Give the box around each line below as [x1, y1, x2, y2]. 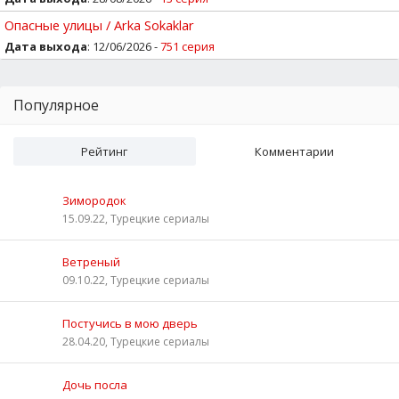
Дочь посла [62, 376, 127, 393]
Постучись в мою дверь [62, 314, 198, 331]
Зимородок [62, 191, 126, 208]
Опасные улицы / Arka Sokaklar [4, 15, 194, 34]
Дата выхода [4, 37, 87, 54]
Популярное [13, 94, 99, 115]
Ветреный [62, 253, 120, 270]
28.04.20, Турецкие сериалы [62, 333, 209, 349]
